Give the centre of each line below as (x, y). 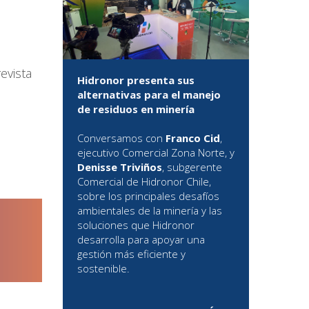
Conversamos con (121, 138)
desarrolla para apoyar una (141, 240)
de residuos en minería (136, 109)
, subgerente (192, 167)
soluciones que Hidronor (136, 225)
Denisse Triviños (120, 167)
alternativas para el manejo (149, 95)
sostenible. (103, 269)
